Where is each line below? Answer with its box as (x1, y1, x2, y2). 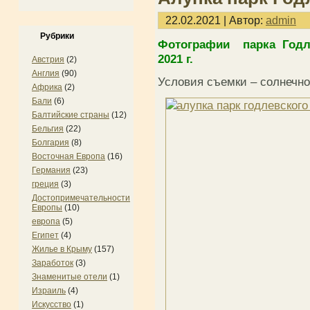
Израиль (32, 286, 66, 295)
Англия (32, 69, 60, 78)
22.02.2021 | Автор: (163, 14, 266, 27)
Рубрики (40, 31, 74, 41)
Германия (32, 165, 71, 175)
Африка (32, 82, 62, 92)
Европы (32, 203, 62, 212)
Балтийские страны (32, 110, 109, 120)
